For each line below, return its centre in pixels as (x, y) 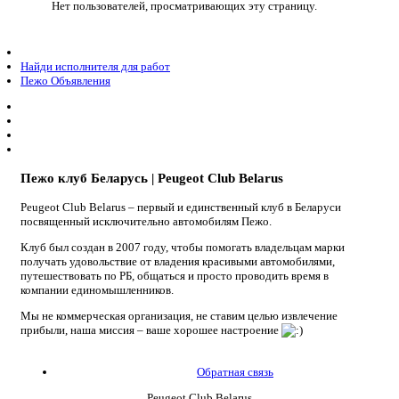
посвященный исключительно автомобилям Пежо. (146, 221)
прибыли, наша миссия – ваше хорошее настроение (151, 330)
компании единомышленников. (97, 289)
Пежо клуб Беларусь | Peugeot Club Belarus (152, 178)
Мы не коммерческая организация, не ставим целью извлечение (179, 315)
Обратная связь (235, 371)
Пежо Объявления (65, 81)
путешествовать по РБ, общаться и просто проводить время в (175, 275)
